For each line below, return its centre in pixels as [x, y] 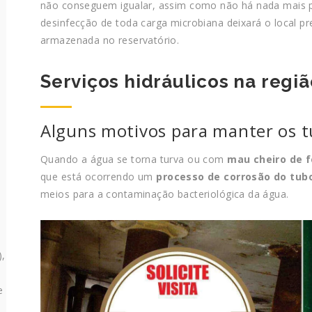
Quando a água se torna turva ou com [134, 159]
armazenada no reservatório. [110, 40]
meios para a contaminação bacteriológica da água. [165, 194]
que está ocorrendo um [99, 177]
